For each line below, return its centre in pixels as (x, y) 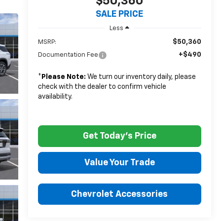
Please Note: (63, 77)
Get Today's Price (119, 136)
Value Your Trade (119, 163)
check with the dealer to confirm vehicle (102, 87)
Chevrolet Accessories (120, 194)
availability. (55, 96)
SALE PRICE (120, 15)
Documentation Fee (68, 55)
